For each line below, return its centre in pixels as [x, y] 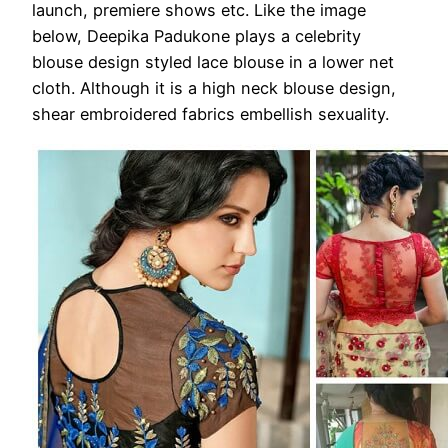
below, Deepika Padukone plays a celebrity [196, 36]
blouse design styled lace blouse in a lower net [213, 62]
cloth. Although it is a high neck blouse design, [214, 88]
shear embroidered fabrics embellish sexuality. [210, 114]
